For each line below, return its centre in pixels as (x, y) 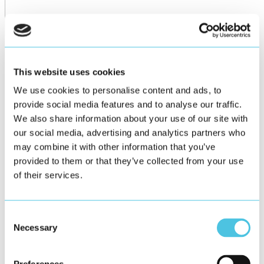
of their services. (48, 175)
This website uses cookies (70, 72)
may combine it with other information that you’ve (115, 147)
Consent (21, 216)
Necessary (35, 227)
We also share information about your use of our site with (131, 118)
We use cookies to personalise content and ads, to (118, 90)
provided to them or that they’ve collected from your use (128, 161)
